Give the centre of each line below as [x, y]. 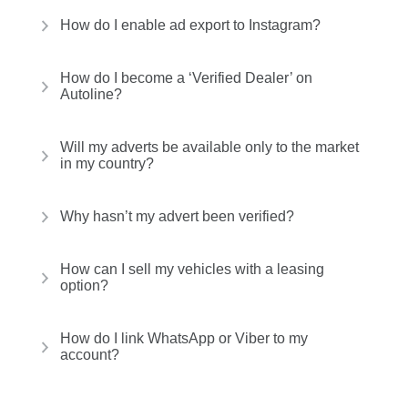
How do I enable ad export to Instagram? [190, 25]
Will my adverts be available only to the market [209, 147]
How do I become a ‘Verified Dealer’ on [186, 78]
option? [84, 286]
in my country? [107, 163]
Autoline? [91, 94]
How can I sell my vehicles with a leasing [192, 269]
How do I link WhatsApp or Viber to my [184, 338]
